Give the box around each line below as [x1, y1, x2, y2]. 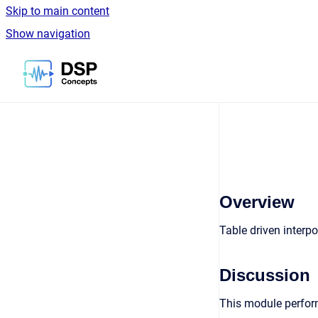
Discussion [219, 265, 310, 285]
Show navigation [6, 27, 90, 40]
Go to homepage [97, 57, 180, 71]
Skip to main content [6, 4, 109, 18]
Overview [219, 192, 295, 212]
